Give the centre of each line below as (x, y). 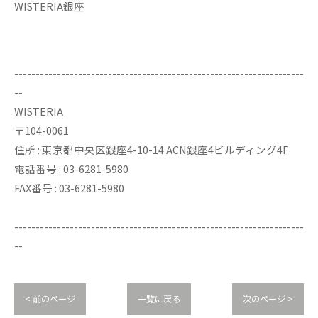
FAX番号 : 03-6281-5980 (69, 188)
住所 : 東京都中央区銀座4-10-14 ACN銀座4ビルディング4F (151, 149)
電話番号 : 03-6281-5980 (71, 169)
